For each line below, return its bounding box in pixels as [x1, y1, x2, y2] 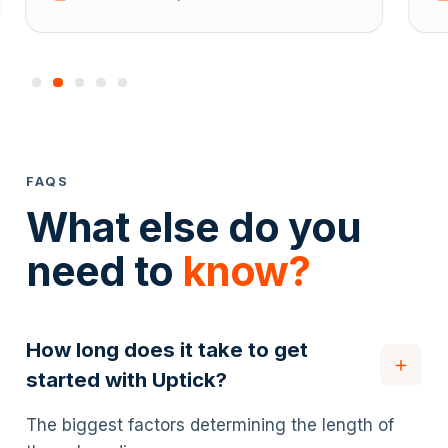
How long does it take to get [25, 337, 308, 363]
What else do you [25, 201, 385, 252]
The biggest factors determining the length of [25, 415, 394, 436]
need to [25, 245, 182, 296]
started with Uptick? [25, 367, 227, 393]
